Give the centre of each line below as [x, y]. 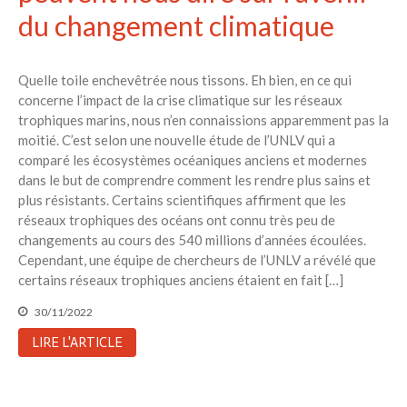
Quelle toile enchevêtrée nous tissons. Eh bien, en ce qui [185, 79]
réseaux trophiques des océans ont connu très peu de [177, 219]
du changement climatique [176, 25]
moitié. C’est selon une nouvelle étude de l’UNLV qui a [177, 139]
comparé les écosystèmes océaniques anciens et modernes [193, 159]
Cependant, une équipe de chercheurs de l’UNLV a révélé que [197, 259]
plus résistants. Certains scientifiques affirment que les [182, 199]
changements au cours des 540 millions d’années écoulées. [192, 239]
